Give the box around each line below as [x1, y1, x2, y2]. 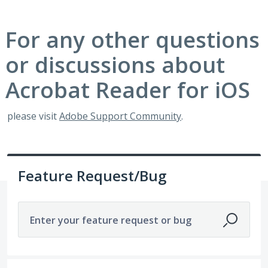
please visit [7, 109, 59, 123]
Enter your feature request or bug [30, 214, 191, 227]
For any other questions [5, 25, 260, 55]
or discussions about [5, 50, 226, 80]
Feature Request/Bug [18, 166, 166, 186]
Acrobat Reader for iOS [5, 75, 251, 105]
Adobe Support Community [59, 109, 181, 123]
